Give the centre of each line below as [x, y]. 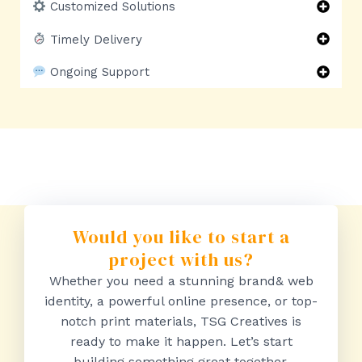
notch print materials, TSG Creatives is [181, 322]
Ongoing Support [98, 72]
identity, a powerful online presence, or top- [181, 301]
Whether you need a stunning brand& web [181, 281]
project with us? [181, 260]
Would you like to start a [181, 237]
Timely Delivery [95, 39]
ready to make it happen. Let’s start [181, 342]
